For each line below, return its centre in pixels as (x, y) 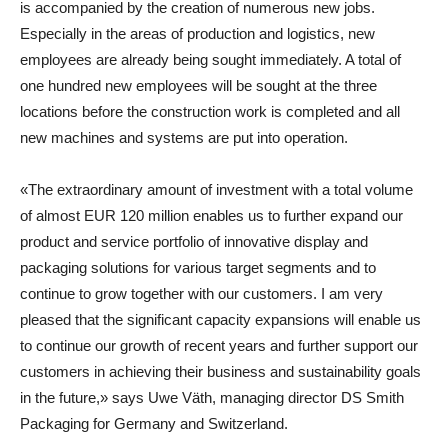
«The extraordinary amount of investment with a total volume (216, 189)
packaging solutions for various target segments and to (198, 267)
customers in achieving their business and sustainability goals (220, 371)
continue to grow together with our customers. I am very (201, 293)
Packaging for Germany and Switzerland (152, 423)
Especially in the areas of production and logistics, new (197, 33)
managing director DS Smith (312, 397)
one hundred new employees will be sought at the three (198, 85)
